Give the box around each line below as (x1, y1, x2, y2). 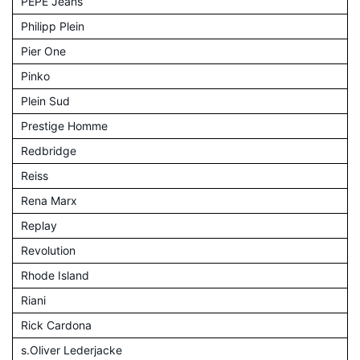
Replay (21, 218, 57, 232)
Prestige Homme (21, 118, 108, 133)
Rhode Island (21, 268, 89, 282)
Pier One (21, 43, 66, 58)
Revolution (21, 243, 76, 257)
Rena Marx (21, 193, 77, 207)
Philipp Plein (21, 18, 84, 33)
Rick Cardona (21, 317, 92, 332)
